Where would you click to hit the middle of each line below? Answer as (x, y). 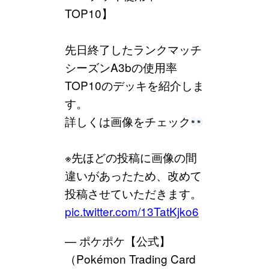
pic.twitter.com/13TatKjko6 (132, 211)
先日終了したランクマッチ (133, 49)
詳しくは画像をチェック (128, 121)
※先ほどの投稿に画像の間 (131, 157)
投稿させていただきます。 (133, 193)
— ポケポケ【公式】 (118, 241)
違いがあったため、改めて (133, 175)
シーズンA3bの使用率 (121, 67)
